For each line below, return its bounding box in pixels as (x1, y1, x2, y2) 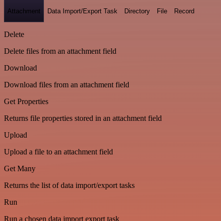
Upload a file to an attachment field (4, 147, 113, 156)
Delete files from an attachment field (4, 47, 116, 55)
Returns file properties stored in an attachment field (4, 114, 162, 122)
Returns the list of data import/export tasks (4, 181, 135, 189)
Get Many (4, 164, 36, 173)
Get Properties (4, 97, 48, 106)
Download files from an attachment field (4, 80, 129, 89)
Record (174, 7, 194, 15)
